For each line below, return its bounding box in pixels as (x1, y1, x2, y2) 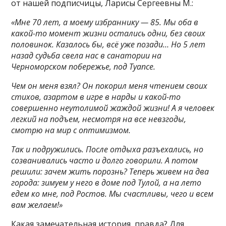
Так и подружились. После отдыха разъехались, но (11, 143, 204, 155)
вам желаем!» (11, 199, 63, 210)
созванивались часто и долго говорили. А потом (11, 154, 198, 166)
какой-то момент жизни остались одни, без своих (11, 27, 206, 39)
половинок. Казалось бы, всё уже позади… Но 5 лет (11, 38, 206, 50)
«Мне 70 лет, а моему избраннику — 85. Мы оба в (11, 16, 199, 28)
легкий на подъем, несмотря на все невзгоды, (11, 113, 187, 125)
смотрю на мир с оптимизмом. (11, 124, 131, 136)
